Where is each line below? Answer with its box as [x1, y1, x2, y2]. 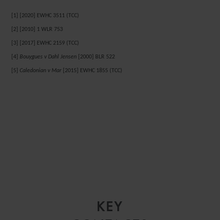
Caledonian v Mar [20, 68, 61, 74]
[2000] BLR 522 [77, 54, 115, 60]
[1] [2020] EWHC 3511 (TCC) [11, 13, 79, 19]
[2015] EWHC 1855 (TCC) [61, 68, 122, 74]
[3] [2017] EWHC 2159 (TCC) [11, 40, 79, 46]
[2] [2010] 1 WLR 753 [11, 27, 63, 32]
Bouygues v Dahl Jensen [20, 54, 77, 60]
